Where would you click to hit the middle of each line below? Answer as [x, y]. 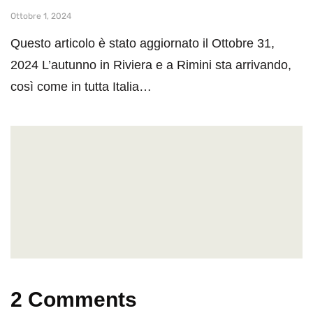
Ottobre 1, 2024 [41, 16]
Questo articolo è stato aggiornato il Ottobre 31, [143, 43]
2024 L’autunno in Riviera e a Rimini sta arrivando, [151, 65]
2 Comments [74, 299]
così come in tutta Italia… [81, 86]
